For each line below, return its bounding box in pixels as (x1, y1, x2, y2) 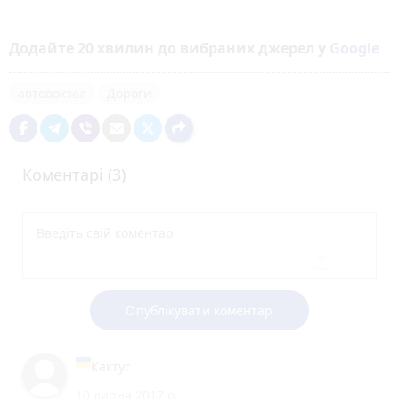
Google (330, 37, 379, 58)
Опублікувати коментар (126, 301, 273, 319)
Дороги (107, 84, 151, 102)
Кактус (91, 357, 131, 375)
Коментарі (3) (22, 163, 126, 185)
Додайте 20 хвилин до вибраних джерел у (9, 37, 330, 58)
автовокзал (18, 84, 86, 102)
